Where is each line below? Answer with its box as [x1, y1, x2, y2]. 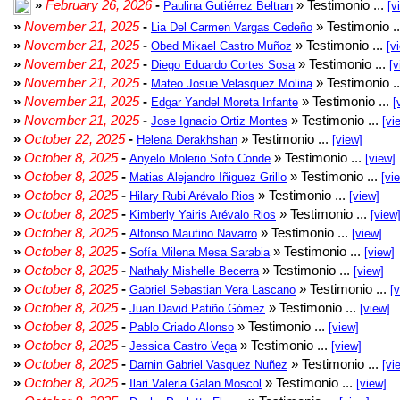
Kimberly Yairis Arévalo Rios [129, 208, 276, 221]
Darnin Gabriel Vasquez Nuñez [129, 358, 287, 371]
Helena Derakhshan [137, 133, 237, 146]
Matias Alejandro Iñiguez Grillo [129, 171, 287, 184]
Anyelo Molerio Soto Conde [129, 152, 271, 165]
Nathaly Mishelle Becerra [129, 264, 259, 278]
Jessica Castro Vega [129, 339, 237, 353]
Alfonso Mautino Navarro [129, 227, 257, 240]
